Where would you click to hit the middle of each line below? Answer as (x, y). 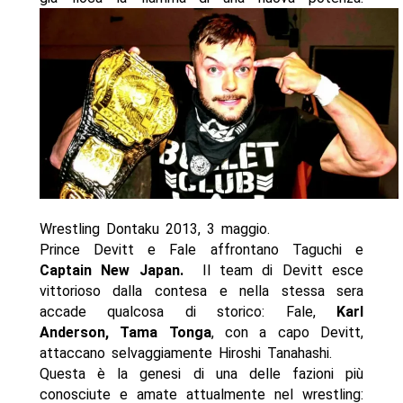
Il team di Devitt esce (278, 271)
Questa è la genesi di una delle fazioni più (201, 374)
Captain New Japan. (116, 271)
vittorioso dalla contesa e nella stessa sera (201, 291)
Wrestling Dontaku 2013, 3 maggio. (154, 229)
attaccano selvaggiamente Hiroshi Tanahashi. (185, 354)
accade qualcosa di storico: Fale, (188, 312)
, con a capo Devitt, (287, 333)
